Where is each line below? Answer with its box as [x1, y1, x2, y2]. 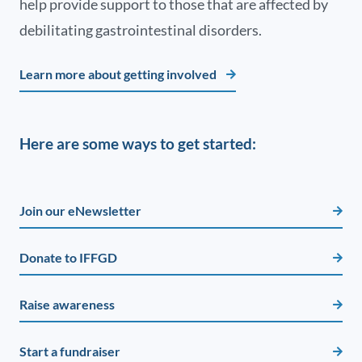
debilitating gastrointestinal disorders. [19, 20, 262, 39]
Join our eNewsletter [19, 202, 141, 218]
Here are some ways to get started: [19, 133, 256, 153]
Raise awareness [19, 296, 115, 312]
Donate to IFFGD [19, 249, 117, 265]
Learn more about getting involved [19, 65, 217, 82]
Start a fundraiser [19, 343, 120, 359]
